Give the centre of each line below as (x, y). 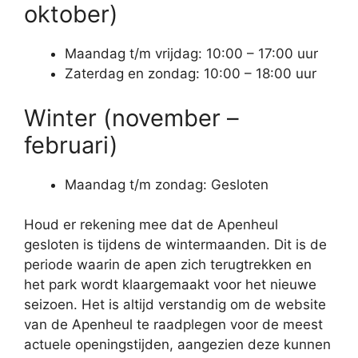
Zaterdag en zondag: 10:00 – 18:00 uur (191, 74)
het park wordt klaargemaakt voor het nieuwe (170, 284)
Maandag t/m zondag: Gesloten (167, 184)
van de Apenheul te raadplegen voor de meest (173, 324)
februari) (71, 145)
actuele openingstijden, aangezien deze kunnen (177, 344)
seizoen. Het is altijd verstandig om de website (175, 304)
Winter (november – (131, 117)
